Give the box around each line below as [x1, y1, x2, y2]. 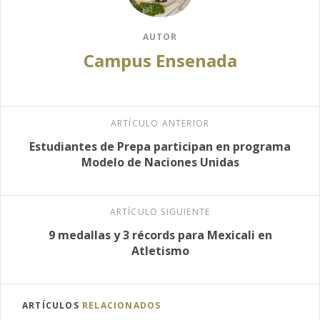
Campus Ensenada [83, 48, 237, 72]
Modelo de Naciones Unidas [81, 154, 239, 170]
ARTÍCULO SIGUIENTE [109, 205, 211, 218]
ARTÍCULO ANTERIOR [110, 116, 210, 129]
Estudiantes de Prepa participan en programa [29, 138, 291, 154]
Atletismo [131, 242, 189, 259]
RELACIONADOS [82, 299, 161, 311]
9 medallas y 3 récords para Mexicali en [48, 226, 272, 243]
